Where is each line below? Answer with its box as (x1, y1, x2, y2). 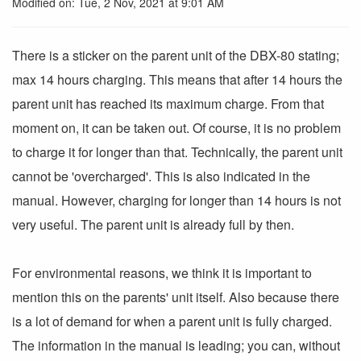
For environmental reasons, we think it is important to (12, 263, 312, 282)
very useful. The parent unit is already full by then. (12, 215, 297, 234)
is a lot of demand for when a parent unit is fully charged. (12, 312, 332, 330)
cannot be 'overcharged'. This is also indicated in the (12, 167, 310, 185)
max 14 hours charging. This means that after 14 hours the (12, 70, 342, 89)
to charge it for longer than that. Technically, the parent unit (12, 143, 342, 161)
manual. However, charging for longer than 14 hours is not (12, 191, 341, 210)
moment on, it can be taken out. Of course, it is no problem (12, 118, 341, 137)
